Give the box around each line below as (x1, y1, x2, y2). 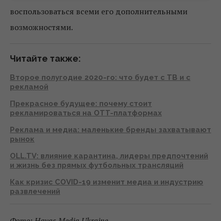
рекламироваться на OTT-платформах (10, 108, 162, 117)
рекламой (10, 82, 48, 91)
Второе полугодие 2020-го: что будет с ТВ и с (10, 73, 190, 82)
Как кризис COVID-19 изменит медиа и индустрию (10, 177, 203, 186)
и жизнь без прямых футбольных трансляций (10, 160, 184, 170)
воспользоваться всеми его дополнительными (10, 5, 187, 17)
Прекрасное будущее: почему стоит (10, 99, 152, 108)
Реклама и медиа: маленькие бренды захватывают (10, 125, 211, 134)
